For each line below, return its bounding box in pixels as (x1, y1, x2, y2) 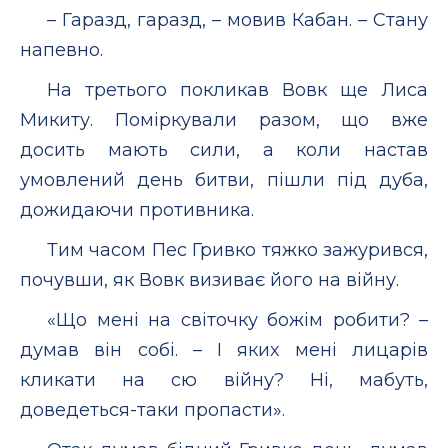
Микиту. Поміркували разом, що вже (20, 108, 428, 131)
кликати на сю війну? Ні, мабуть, (20, 368, 428, 391)
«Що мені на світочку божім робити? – (47, 308, 428, 331)
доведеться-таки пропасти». (20, 398, 285, 421)
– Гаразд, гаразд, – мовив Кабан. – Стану (47, 8, 428, 31)
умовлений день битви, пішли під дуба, (20, 168, 428, 191)
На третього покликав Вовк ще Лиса (47, 78, 428, 101)
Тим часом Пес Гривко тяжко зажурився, (47, 238, 428, 261)
